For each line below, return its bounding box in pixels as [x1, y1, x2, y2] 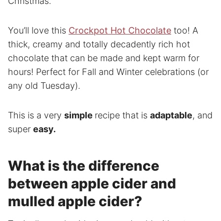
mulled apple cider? [8, 193, 142, 210]
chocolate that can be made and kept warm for [8, 53, 199, 63]
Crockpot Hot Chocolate [69, 25, 171, 36]
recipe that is [95, 110, 150, 120]
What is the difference [8, 157, 159, 174]
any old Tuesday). [8, 80, 80, 91]
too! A [171, 25, 198, 36]
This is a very [8, 110, 64, 120]
